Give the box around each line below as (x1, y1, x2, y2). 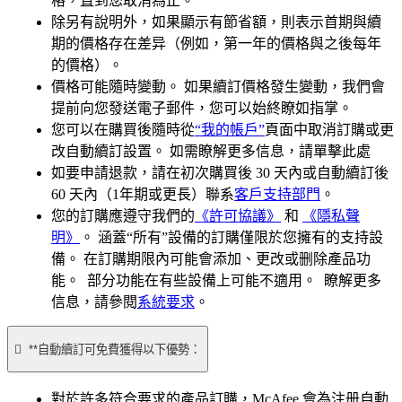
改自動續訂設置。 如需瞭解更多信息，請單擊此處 (51, 144, 371, 160)
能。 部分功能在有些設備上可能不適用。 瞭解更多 (51, 273, 381, 289)
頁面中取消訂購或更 (265, 122, 394, 138)
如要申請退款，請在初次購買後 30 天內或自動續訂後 (51, 165, 389, 181)
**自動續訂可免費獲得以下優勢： (29, 343, 201, 357)
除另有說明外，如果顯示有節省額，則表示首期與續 (51, 14, 381, 31)
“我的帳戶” (195, 122, 265, 138)
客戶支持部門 (234, 187, 320, 203)
